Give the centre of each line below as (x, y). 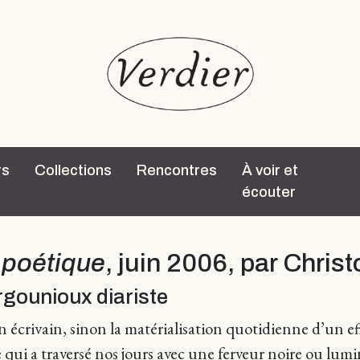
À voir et (270, 170)
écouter (269, 192)
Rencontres (177, 170)
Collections (73, 170)
